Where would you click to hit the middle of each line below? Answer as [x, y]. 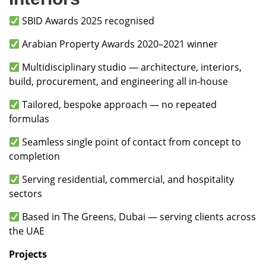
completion [34, 156]
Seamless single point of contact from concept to [131, 142]
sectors [26, 194]
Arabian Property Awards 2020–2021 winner [119, 44]
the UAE [27, 231]
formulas [29, 119]
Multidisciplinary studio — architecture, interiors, [131, 67]
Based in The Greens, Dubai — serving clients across [138, 217]
